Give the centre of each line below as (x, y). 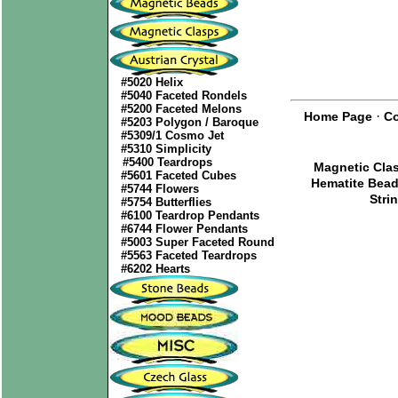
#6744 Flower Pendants (184, 229)
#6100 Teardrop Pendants (190, 215)
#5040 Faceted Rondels (184, 96)
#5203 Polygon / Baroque (190, 122)
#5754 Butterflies (166, 202)
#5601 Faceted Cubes (179, 175)
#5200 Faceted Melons (181, 109)
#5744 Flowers (160, 189)
